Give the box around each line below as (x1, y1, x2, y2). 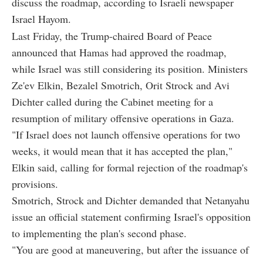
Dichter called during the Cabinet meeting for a (12, 94, 213, 109)
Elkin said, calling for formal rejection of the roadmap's (12, 160, 248, 174)
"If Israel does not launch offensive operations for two (12, 127, 240, 141)
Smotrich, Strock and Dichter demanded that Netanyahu (12, 193, 249, 207)
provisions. (12, 176, 58, 191)
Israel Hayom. (12, 11, 71, 26)
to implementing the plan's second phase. (12, 225, 187, 240)
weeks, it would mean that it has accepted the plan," (12, 143, 232, 158)
